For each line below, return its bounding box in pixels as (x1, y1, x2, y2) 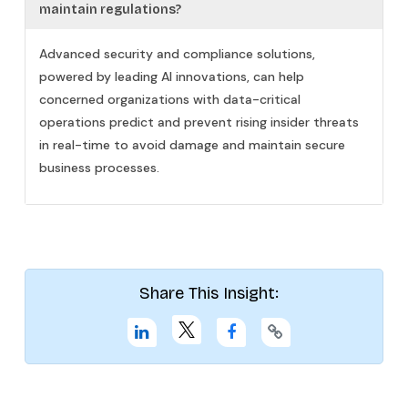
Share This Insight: (138, 282, 279, 303)
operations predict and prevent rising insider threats (39, 113, 359, 130)
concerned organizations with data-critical (39, 90, 301, 107)
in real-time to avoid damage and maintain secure (39, 136, 345, 153)
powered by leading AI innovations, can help (39, 67, 304, 85)
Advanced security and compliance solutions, (39, 45, 315, 62)
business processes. (39, 158, 159, 176)
